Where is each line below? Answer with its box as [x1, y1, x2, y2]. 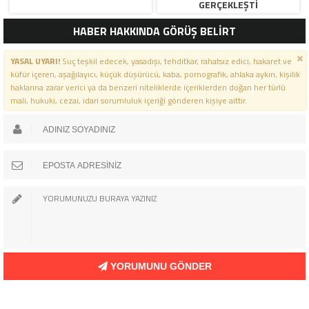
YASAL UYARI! [10, 54, 60, 68]
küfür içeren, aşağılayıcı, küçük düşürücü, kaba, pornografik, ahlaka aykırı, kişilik [10, 68, 300, 81]
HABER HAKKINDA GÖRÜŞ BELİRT [73, 23, 236, 40]
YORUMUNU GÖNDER [107, 261, 212, 272]
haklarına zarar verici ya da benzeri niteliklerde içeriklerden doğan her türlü [10, 81, 286, 94]
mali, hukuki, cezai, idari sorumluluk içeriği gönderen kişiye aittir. [10, 94, 247, 108]
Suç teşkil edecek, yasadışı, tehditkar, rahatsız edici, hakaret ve [59, 54, 292, 68]
